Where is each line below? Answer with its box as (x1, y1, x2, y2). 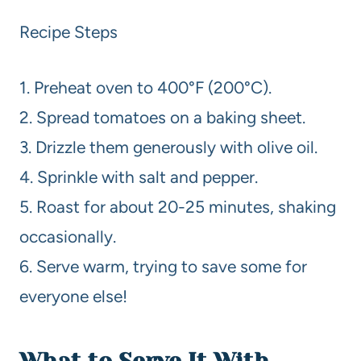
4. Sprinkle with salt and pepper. (19, 166, 258, 187)
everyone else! (19, 285, 127, 306)
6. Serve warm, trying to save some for (19, 255, 307, 276)
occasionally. (19, 226, 116, 247)
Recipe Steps (19, 21, 118, 42)
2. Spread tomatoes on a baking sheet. (19, 106, 305, 127)
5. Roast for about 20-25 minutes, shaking (19, 196, 336, 217)
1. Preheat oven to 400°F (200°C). (19, 77, 272, 98)
